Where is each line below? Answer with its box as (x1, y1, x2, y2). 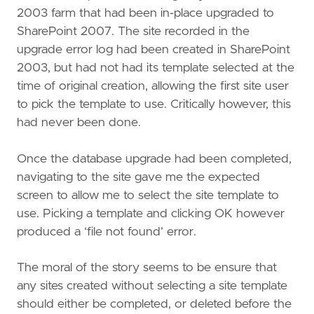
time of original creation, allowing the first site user (17, 79, 289, 93)
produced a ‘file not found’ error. (17, 225, 196, 238)
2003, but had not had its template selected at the (17, 61, 294, 74)
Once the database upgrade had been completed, (17, 152, 292, 165)
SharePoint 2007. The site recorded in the (17, 25, 250, 38)
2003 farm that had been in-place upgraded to (17, 6, 274, 20)
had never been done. (17, 116, 141, 129)
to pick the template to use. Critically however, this (17, 97, 291, 111)
